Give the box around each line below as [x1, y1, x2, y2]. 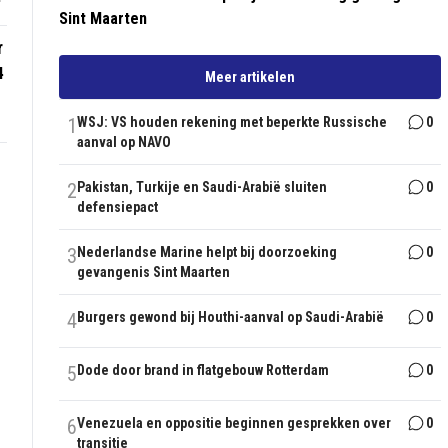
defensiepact [77, 199, 159, 216]
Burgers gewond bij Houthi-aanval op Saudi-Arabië [77, 309, 385, 326]
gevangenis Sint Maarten [77, 264, 231, 281]
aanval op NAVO [77, 134, 172, 151]
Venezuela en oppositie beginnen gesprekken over [77, 415, 392, 432]
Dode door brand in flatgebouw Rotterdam [77, 362, 330, 379]
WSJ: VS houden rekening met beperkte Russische [77, 114, 388, 131]
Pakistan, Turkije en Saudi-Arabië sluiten [77, 179, 328, 196]
